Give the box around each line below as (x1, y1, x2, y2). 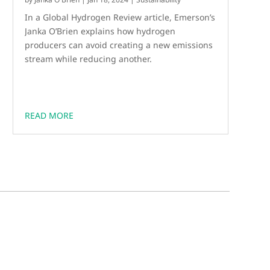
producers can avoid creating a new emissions (25, 39, 213, 51)
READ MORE (25, 110, 74, 122)
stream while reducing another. (25, 53, 152, 65)
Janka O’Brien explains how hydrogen (25, 25, 176, 37)
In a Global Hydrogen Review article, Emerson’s (25, 11, 216, 24)
